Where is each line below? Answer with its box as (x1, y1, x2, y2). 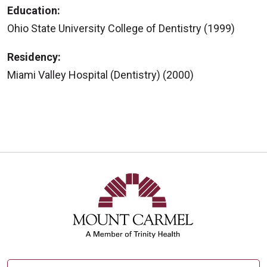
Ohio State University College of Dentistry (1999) (7, 21, 235, 35)
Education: (7, 4, 60, 17)
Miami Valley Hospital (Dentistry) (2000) (7, 68, 194, 81)
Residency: (7, 50, 61, 63)
